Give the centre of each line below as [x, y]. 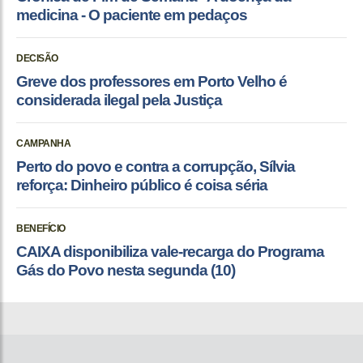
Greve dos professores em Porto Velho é [152, 81]
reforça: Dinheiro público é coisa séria [142, 185]
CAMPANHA [43, 143]
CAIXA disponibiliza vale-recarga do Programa [170, 251]
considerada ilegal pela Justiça [119, 100]
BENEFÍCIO [41, 228]
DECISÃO [37, 58]
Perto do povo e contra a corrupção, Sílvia [156, 166]
